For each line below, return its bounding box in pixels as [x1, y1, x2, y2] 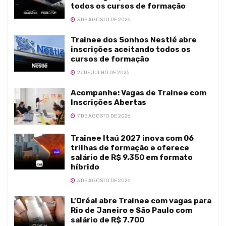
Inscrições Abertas [71, 98, 146, 107]
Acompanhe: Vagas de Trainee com [71, 88, 206, 98]
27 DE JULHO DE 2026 [76, 70, 129, 76]
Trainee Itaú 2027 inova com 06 [71, 133, 194, 143]
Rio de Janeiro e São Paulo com [71, 205, 192, 215]
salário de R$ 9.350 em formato [71, 152, 193, 162]
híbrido [71, 162, 99, 172]
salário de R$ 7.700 [71, 215, 144, 224]
